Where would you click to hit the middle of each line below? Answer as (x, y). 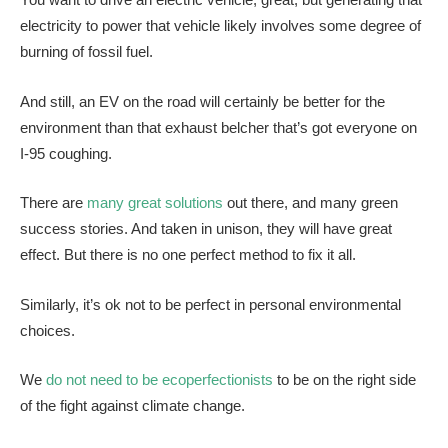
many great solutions (155, 203)
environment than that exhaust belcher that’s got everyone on (218, 127)
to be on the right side (344, 380)
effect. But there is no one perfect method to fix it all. (188, 255)
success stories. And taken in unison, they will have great (206, 229)
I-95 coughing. (66, 153)
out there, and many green (310, 203)
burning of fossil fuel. (86, 51)
